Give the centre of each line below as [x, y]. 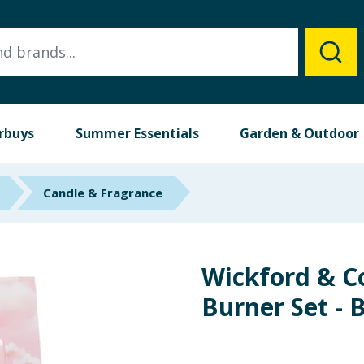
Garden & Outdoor [300, 133]
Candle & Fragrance [103, 193]
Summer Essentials [137, 133]
